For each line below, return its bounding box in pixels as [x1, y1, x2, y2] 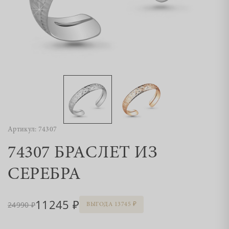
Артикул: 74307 [8, 126, 57, 133]
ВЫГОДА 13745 [86, 201, 131, 208]
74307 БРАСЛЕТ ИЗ [8, 145, 157, 162]
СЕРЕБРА [8, 166, 81, 184]
